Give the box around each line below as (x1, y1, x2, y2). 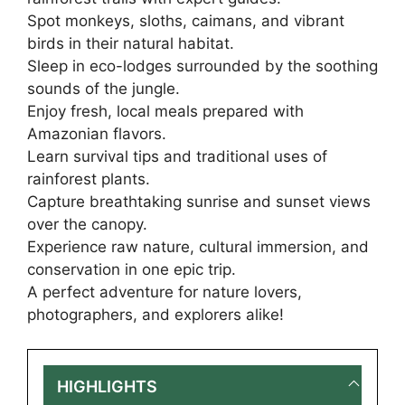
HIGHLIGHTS (57, 377, 157, 397)
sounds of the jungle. (27, 79, 180, 98)
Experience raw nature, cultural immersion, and (27, 237, 369, 256)
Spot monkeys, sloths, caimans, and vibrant (27, 11, 344, 30)
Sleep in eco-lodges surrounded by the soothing (27, 56, 378, 75)
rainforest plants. (27, 169, 150, 188)
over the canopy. (27, 214, 147, 233)
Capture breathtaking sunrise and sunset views (27, 192, 371, 211)
